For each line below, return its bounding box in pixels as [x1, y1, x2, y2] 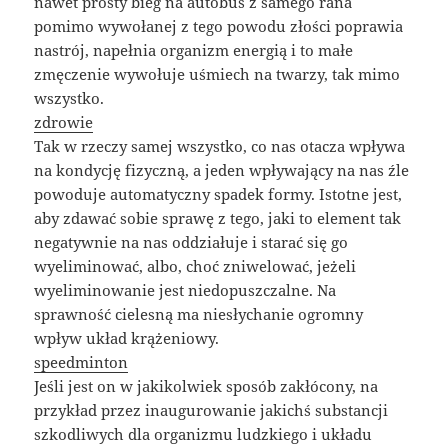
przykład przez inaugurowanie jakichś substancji [34, 399, 389, 420]
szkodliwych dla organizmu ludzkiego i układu [34, 423, 373, 444]
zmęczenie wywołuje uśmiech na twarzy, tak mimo [34, 63, 401, 84]
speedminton [34, 351, 129, 372]
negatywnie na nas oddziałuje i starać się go [34, 231, 349, 252]
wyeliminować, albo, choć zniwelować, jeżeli [34, 255, 357, 276]
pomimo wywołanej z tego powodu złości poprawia [34, 15, 404, 36]
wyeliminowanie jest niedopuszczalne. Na [34, 279, 337, 300]
